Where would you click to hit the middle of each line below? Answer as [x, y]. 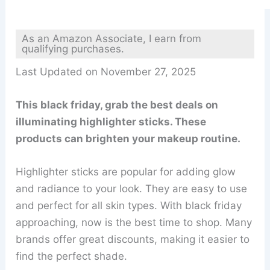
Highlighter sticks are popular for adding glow [126, 171]
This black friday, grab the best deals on [117, 105]
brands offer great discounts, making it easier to [133, 239]
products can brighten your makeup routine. [128, 138]
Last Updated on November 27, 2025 [106, 71]
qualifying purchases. [73, 49]
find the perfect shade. [72, 256]
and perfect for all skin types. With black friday [129, 205]
